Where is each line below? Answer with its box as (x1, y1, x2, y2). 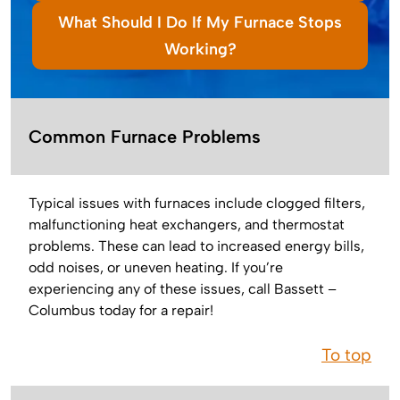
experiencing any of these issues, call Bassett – (29, 279, 337, 297)
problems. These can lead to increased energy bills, (29, 237, 364, 254)
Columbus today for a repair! (29, 301, 213, 319)
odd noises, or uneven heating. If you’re (29, 258, 283, 276)
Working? (163, 38, 237, 59)
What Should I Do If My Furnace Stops (58, 12, 342, 32)
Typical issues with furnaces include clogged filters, (29, 194, 365, 212)
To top (321, 344, 371, 365)
